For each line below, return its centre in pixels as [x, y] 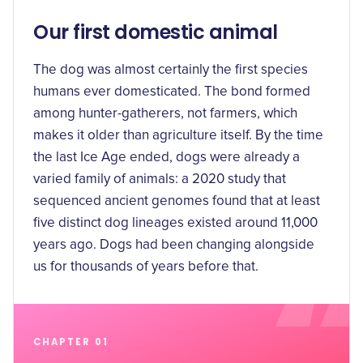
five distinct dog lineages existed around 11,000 [175, 223]
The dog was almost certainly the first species [171, 70]
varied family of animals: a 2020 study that [160, 179]
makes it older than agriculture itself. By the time [178, 136]
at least [298, 201]
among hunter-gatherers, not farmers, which [165, 114]
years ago [63, 245]
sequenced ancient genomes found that [155, 201]
